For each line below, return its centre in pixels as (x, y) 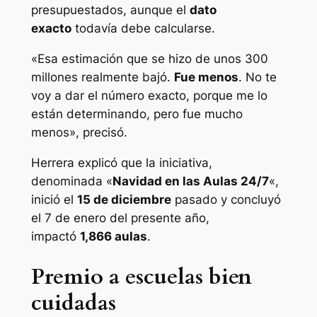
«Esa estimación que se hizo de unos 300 (149, 59)
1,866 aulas (113, 236)
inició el (54, 199)
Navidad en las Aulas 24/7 (190, 181)
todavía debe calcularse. (145, 29)
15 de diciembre (124, 199)
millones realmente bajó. (102, 77)
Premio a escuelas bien (141, 276)
